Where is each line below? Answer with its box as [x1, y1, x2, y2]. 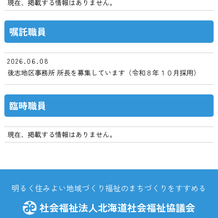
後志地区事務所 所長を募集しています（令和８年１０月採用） [7, 68, 200, 77]
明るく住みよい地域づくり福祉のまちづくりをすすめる [11, 182, 206, 194]
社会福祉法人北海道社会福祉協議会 [39, 200, 196, 215]
